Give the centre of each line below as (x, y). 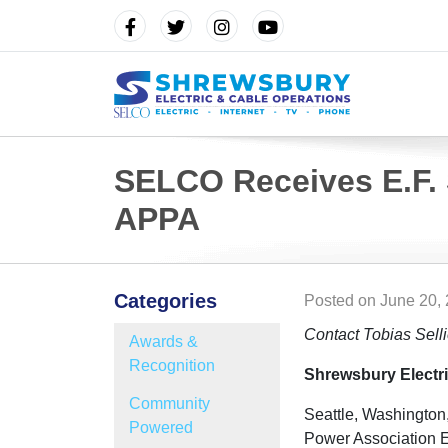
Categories (165, 301)
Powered (161, 427)
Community (169, 403)
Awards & (163, 341)
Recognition (172, 365)
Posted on (340, 300)
